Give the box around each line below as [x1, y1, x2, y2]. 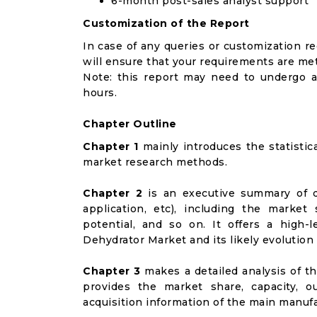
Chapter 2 [83, 187, 143, 200]
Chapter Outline [83, 117, 177, 130]
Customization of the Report [83, 17, 250, 30]
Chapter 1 [83, 140, 139, 153]
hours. [83, 86, 117, 99]
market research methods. [83, 156, 227, 168]
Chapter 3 [83, 265, 141, 277]
